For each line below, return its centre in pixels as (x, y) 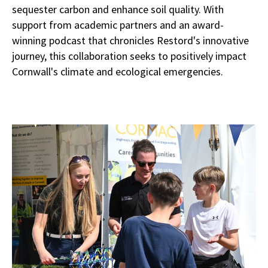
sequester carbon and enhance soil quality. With (118, 10)
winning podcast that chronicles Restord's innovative (130, 41)
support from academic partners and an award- (118, 25)
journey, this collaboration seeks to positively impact (129, 56)
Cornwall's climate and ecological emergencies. (118, 72)
